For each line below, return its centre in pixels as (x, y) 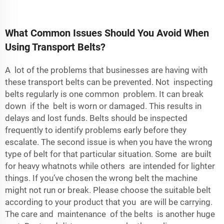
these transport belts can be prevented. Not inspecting (109, 82)
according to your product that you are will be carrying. (109, 202)
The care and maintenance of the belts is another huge (110, 214)
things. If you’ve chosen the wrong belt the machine (101, 178)
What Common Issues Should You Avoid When (107, 33)
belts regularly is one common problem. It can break (104, 94)
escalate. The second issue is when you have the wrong (109, 142)
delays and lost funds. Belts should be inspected (96, 118)
